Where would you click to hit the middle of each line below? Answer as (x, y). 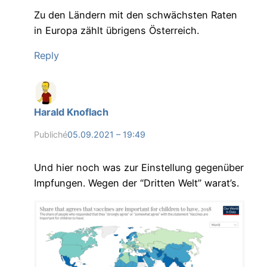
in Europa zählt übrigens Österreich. (116, 30)
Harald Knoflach (71, 112)
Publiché (50, 135)
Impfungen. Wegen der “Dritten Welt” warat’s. (136, 183)
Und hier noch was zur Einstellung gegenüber (139, 167)
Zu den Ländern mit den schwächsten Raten (135, 15)
